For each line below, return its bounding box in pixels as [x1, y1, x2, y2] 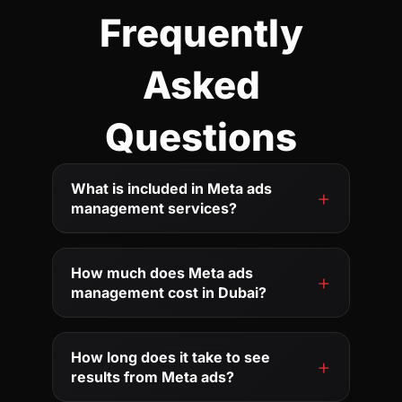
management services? [71, 198, 238, 217]
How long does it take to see [71, 347, 271, 366]
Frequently [99, 9, 303, 56]
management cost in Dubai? [71, 283, 267, 301]
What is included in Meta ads [71, 179, 273, 197]
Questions [105, 113, 297, 160]
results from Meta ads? [71, 367, 235, 386]
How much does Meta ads [71, 263, 254, 282]
